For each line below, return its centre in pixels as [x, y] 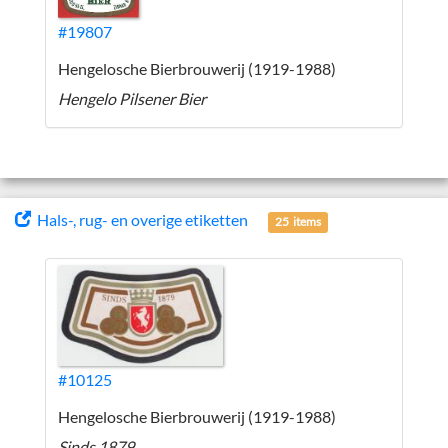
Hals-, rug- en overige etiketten [139, 219]
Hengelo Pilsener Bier [132, 98]
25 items [298, 221]
